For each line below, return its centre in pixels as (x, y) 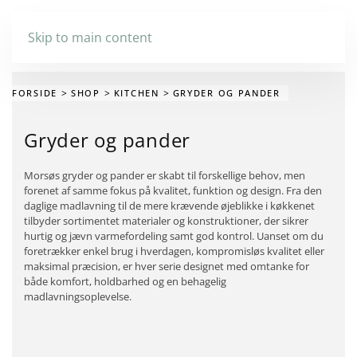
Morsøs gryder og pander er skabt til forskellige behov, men (165, 175)
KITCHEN (136, 93)
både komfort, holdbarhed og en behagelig (125, 281)
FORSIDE (35, 93)
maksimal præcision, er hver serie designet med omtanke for (167, 266)
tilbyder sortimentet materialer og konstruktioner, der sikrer (166, 221)
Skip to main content (90, 37)
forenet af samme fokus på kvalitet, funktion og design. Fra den (173, 190)
